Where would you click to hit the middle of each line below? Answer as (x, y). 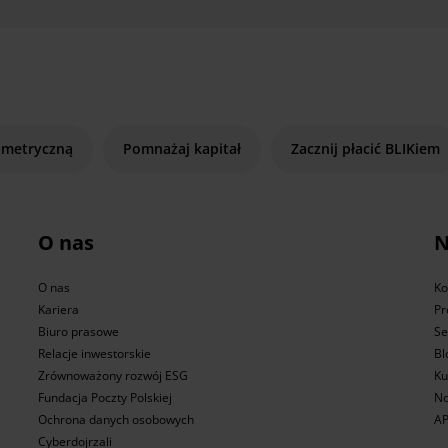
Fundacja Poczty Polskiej (104, 398)
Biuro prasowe (78, 332)
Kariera (58, 310)
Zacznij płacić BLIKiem (365, 149)
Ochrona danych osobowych (115, 420)
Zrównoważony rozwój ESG (112, 376)
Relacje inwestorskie (94, 354)
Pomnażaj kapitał (181, 149)
